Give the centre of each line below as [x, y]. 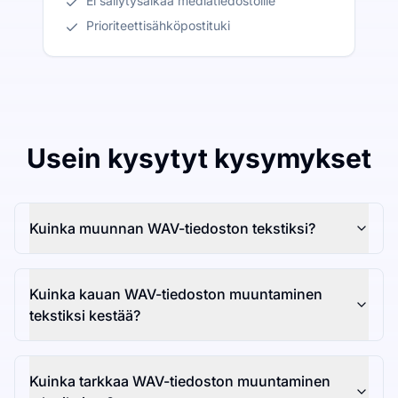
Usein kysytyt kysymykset [199, 159]
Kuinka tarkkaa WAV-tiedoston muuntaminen [180, 382]
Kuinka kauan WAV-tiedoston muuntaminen [176, 295]
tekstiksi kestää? [85, 316]
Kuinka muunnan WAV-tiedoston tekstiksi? [172, 229]
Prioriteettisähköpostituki [158, 26]
